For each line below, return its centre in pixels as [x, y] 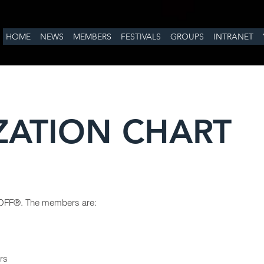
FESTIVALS [141, 37]
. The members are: [59, 202]
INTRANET [233, 37]
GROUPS [187, 37]
